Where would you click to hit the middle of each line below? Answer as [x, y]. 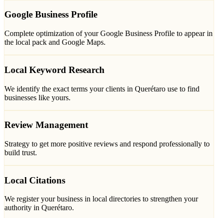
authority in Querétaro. [39, 208]
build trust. [21, 152]
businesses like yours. [37, 97]
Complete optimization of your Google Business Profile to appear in [109, 34]
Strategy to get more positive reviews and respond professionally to [107, 144]
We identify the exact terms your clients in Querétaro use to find [102, 89]
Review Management [46, 125]
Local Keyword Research [54, 70]
